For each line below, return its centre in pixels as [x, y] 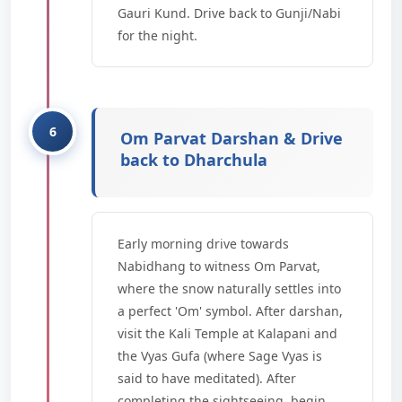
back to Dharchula [194, 160]
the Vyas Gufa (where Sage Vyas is [220, 356]
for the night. [157, 35]
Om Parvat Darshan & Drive [232, 138]
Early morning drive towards [203, 244]
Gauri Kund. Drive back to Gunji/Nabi [229, 13]
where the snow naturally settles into [229, 288]
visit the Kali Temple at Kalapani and [227, 333]
